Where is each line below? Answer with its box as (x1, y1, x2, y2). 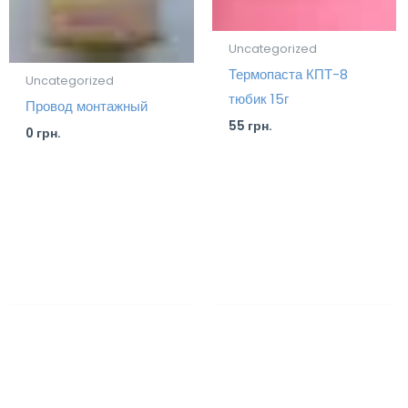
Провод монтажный (25, 97, 148, 117)
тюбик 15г (228, 89, 289, 109)
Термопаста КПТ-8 (228, 65, 348, 85)
